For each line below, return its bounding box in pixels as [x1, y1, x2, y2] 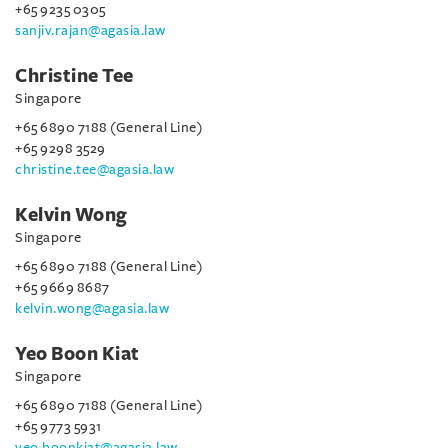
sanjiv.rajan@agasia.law [15, 23, 166, 38]
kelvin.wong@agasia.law [15, 301, 169, 316]
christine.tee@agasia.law [15, 162, 174, 177]
